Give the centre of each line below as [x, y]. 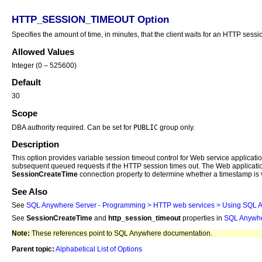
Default [26, 83]
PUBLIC [146, 127]
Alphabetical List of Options [99, 249]
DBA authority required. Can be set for [73, 127]
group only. [176, 127]
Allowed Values [43, 52]
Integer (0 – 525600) [44, 65]
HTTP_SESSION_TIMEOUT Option [90, 20]
